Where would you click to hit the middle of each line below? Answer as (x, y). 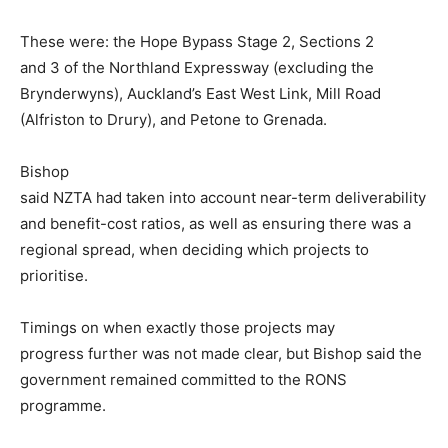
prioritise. (54, 275)
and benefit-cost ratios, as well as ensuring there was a (215, 223)
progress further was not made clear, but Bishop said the (221, 353)
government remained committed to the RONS (183, 379)
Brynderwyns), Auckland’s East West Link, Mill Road (200, 93)
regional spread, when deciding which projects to (194, 249)
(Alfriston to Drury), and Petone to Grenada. (173, 119)
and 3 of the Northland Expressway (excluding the (197, 67)
